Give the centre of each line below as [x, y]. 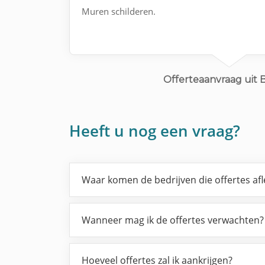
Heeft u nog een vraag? [155, 131]
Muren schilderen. [119, 11]
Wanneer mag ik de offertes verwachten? [173, 220]
